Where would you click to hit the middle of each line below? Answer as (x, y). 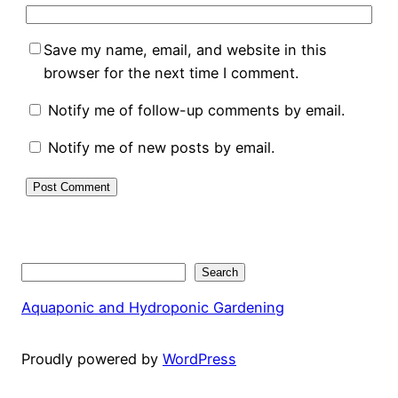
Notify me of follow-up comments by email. (196, 111)
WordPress (199, 359)
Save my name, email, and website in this (185, 49)
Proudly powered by (92, 359)
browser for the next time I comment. (171, 72)
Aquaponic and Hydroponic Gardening (153, 307)
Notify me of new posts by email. (161, 148)
